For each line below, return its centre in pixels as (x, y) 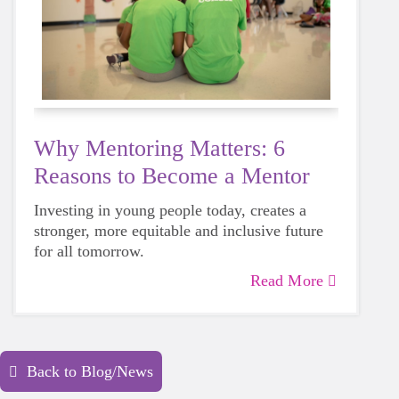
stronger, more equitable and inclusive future (179, 230)
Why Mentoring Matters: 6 (159, 148)
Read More (286, 280)
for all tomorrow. (89, 251)
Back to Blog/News (90, 371)
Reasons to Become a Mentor (172, 175)
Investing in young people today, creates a (170, 210)
